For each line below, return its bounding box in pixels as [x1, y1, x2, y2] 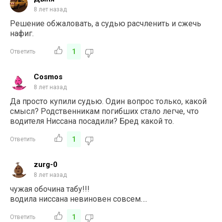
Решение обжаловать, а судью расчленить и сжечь [10, 18, 202, 28]
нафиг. [10, 28, 34, 38]
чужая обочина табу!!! [10, 184, 90, 194]
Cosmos [34, 72, 63, 81]
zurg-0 [34, 160, 58, 169]
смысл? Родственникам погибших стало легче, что [10, 106, 199, 116]
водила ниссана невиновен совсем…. [10, 194, 148, 204]
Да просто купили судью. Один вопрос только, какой [10, 96, 207, 106]
